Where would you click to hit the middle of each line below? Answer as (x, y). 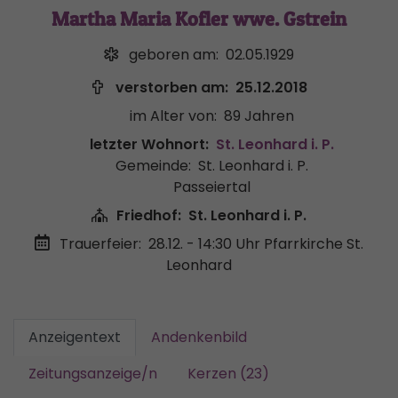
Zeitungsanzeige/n (93, 374)
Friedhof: (149, 215)
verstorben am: (172, 88)
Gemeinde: (153, 166)
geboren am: (174, 55)
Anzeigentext (75, 337)
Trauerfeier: (100, 244)
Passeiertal (211, 187)
